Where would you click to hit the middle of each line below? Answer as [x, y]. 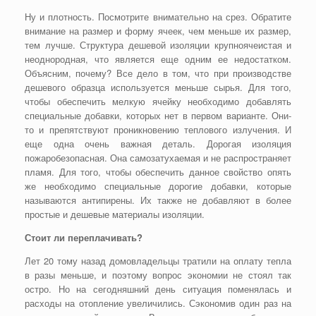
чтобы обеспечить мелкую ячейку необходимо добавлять [158, 102]
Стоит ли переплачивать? [84, 238]
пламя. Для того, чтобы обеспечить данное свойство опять [158, 172]
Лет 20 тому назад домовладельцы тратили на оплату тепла [158, 261]
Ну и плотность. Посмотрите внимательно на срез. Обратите [158, 17]
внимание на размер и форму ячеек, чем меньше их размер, [158, 31]
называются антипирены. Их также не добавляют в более [158, 200]
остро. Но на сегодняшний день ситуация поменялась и [158, 289]
